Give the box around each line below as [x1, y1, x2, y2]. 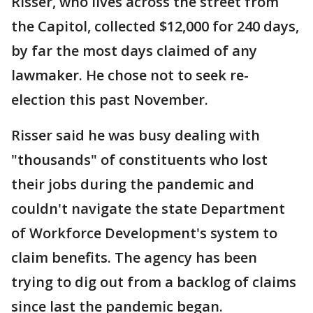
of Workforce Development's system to [11, 223, 277, 242]
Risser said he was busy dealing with [11, 125, 260, 145]
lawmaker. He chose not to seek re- [11, 65, 249, 85]
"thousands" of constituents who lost [11, 150, 268, 169]
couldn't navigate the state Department [11, 198, 285, 218]
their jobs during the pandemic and [11, 174, 254, 194]
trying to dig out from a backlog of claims [11, 272, 296, 291]
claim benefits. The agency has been [11, 247, 257, 267]
